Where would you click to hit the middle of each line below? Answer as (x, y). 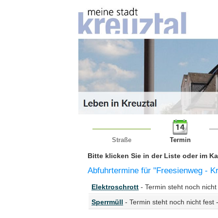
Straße (122, 140)
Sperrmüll (107, 202)
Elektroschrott (115, 187)
